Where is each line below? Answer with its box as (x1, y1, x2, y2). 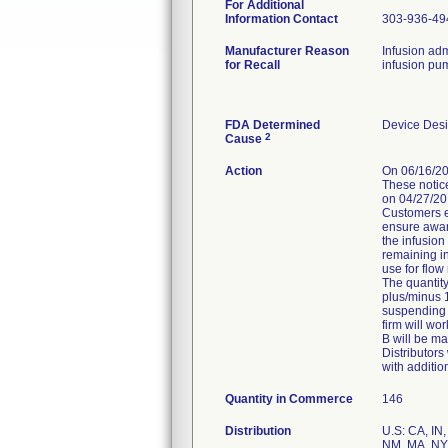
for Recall (225, 58, 280, 72)
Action (225, 164, 262, 178)
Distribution (225, 424, 291, 438)
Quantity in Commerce (225, 392, 353, 406)
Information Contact (225, 12, 338, 26)
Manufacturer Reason (225, 44, 349, 58)
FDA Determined (225, 118, 320, 132)
